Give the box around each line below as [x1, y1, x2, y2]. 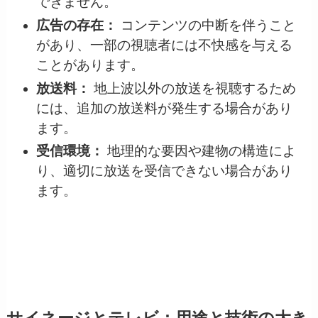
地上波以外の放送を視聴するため [89, 80, 296, 96]
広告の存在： [35, 17, 117, 33]
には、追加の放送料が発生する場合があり [35, 100, 292, 116]
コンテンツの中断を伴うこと [116, 17, 296, 33]
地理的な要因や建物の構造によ [103, 143, 296, 159]
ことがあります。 [35, 57, 144, 72]
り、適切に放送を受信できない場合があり [35, 163, 292, 179]
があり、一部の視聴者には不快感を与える [35, 37, 292, 53]
